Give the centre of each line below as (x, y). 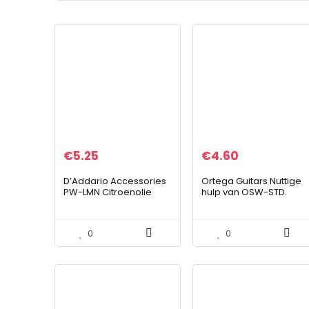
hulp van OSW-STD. (245, 192)
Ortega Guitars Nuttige (252, 181)
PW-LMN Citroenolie (107, 192)
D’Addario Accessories (114, 181)
